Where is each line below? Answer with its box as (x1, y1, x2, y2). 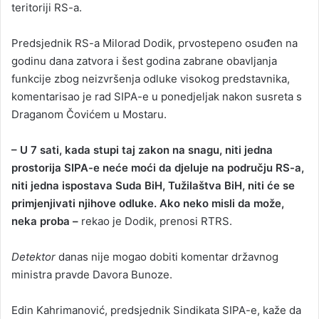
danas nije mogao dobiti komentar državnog (56, 249, 278, 263)
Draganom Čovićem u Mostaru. (11, 107, 167, 121)
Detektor (11, 249, 56, 263)
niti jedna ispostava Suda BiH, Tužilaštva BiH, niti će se (11, 178, 295, 192)
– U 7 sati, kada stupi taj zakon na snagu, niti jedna (11, 142, 273, 157)
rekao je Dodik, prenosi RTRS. (78, 214, 232, 228)
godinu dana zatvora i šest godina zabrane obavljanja (11, 53, 277, 68)
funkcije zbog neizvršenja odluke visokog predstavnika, (11, 71, 290, 85)
